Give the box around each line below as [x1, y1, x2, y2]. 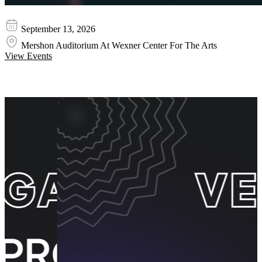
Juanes [5, 8, 29, 18]
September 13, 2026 [19, 24, 95, 35]
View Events [5, 51, 52, 61]
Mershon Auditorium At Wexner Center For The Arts [19, 40, 217, 51]
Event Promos [5, 74, 61, 84]
